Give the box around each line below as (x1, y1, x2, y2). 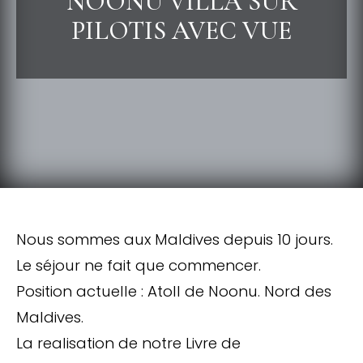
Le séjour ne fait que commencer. (16, 255, 261, 275)
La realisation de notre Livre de (16, 333, 241, 353)
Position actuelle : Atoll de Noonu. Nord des (16, 281, 331, 301)
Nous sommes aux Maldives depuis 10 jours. (16, 229, 333, 250)
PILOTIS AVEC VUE (71, 15, 292, 46)
